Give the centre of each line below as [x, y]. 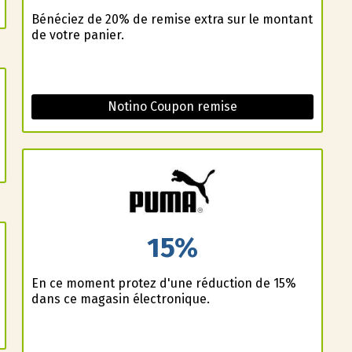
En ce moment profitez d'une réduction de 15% [163, 283]
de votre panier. [77, 35]
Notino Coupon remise [172, 107]
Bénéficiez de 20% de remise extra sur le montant [172, 20]
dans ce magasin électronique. [120, 299]
